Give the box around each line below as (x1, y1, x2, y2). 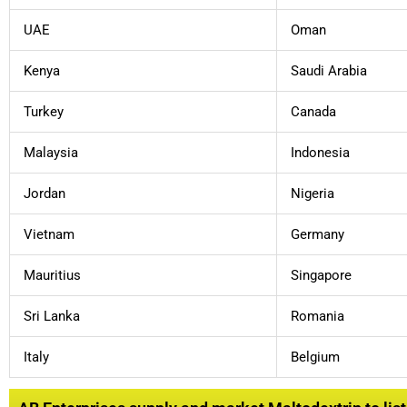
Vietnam (24, 225, 74, 243)
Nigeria (291, 184, 334, 202)
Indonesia (291, 144, 350, 161)
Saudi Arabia (291, 62, 367, 79)
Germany (291, 225, 344, 243)
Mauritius (24, 266, 81, 283)
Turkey (24, 103, 64, 120)
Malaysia (24, 144, 78, 161)
